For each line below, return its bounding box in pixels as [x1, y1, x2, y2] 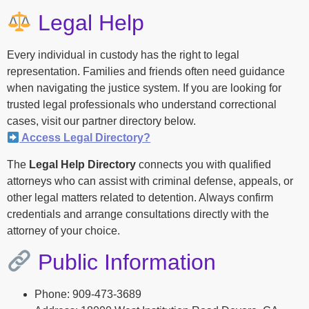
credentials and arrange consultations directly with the [7, 208, 269, 220]
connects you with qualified [136, 158, 271, 170]
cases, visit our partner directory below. [7, 115, 196, 128]
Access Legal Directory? [19, 132, 151, 144]
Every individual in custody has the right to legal [7, 49, 239, 61]
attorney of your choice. [7, 224, 120, 237]
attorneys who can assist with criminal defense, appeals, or [7, 175, 293, 187]
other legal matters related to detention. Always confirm [7, 191, 273, 203]
